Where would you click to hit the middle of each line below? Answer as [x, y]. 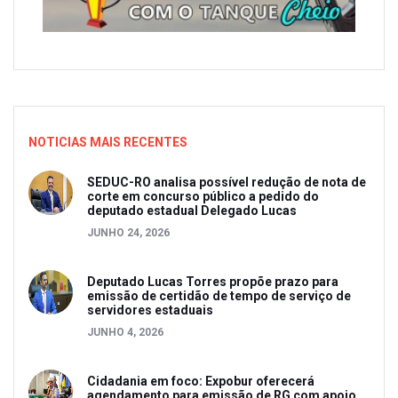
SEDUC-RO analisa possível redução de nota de [227, 182]
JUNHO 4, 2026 [125, 332]
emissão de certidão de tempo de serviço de [219, 295]
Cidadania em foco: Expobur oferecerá [201, 381]
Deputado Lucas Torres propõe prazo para [213, 281]
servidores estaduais [150, 310]
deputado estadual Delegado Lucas [192, 210]
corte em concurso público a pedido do [203, 196]
